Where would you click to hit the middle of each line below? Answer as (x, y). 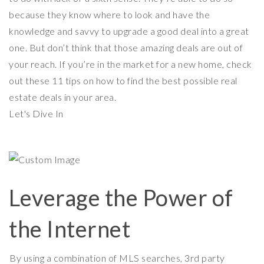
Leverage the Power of (121, 198)
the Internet (70, 229)
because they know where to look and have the (109, 14)
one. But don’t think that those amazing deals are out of (126, 47)
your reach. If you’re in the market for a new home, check (131, 64)
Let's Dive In (36, 113)
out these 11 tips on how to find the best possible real (123, 80)
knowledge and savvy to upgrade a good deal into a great (129, 31)
